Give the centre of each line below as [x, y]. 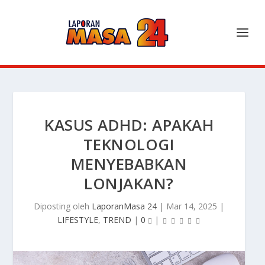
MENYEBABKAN [129, 164]
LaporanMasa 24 [124, 206]
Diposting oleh [63, 206]
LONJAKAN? [129, 183]
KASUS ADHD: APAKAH [129, 125]
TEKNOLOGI [129, 144]
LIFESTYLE [78, 220]
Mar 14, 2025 [192, 206]
